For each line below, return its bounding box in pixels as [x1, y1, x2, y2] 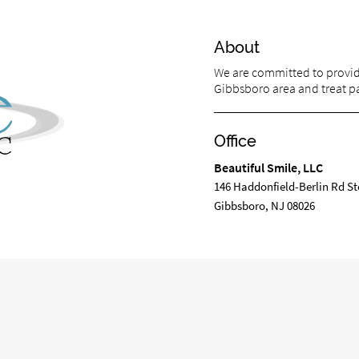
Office [213, 132, 256, 151]
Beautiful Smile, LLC [213, 159, 323, 176]
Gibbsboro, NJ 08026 [213, 198, 315, 214]
